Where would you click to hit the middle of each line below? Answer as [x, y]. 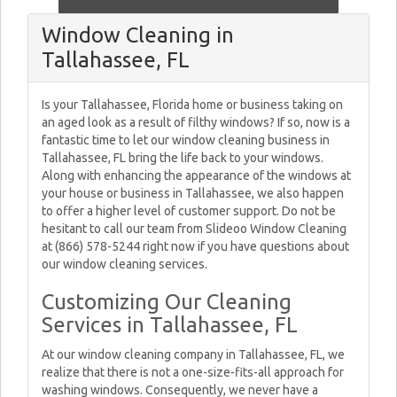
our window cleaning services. [125, 264]
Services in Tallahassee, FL [170, 325]
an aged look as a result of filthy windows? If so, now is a [196, 122]
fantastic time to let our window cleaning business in [186, 140]
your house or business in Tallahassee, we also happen [193, 193]
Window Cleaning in [138, 35]
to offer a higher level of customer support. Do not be [189, 211]
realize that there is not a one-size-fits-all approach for [193, 372]
